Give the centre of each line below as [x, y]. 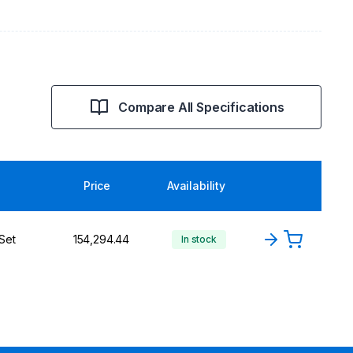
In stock [199, 239]
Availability [196, 186]
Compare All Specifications [201, 107]
